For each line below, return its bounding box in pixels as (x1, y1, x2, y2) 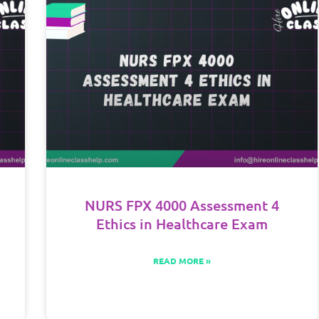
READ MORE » (152, 255, 211, 267)
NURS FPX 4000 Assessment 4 (84, 196, 279, 215)
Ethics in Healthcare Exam (95, 214, 268, 234)
